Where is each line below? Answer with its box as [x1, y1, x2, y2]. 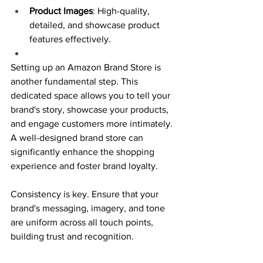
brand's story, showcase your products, [11, 104, 171, 114]
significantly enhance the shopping [11, 146, 157, 157]
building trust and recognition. [11, 231, 134, 241]
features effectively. [29, 33, 111, 44]
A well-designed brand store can [11, 132, 146, 143]
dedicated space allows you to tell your [11, 90, 173, 100]
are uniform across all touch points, [11, 217, 156, 227]
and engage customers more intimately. [11, 118, 175, 129]
